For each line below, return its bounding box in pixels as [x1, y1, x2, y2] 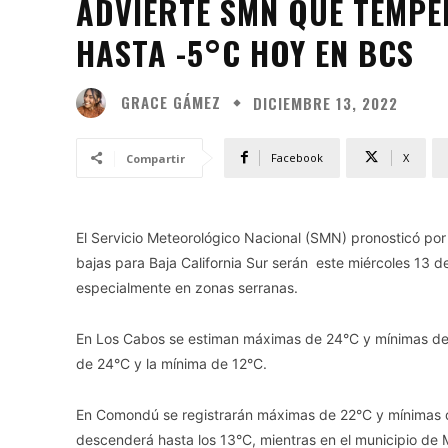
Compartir [126, 150, 185, 166]
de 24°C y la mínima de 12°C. [76, 354, 267, 372]
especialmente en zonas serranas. [76, 278, 298, 296]
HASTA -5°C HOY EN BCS [76, 28, 414, 76]
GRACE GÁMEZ [121, 91, 221, 114]
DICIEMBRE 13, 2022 [253, 91, 398, 114]
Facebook [271, 149, 323, 165]
